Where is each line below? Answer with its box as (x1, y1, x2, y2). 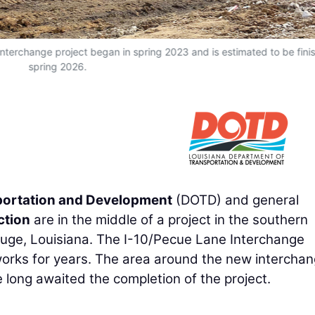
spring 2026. (28, 60, 87, 72)
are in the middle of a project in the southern (30, 211, 308, 228)
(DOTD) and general (172, 191, 299, 208)
